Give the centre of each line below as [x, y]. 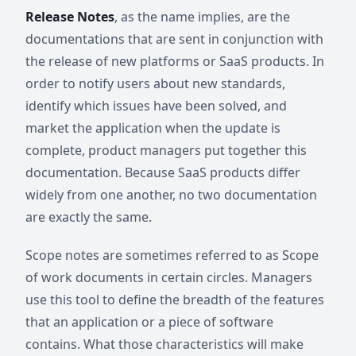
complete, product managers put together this [166, 150]
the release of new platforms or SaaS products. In [175, 61]
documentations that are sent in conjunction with [174, 39]
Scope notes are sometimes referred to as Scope [172, 255]
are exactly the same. [89, 217]
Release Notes [70, 17]
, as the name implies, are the [202, 17]
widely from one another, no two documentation [171, 195]
